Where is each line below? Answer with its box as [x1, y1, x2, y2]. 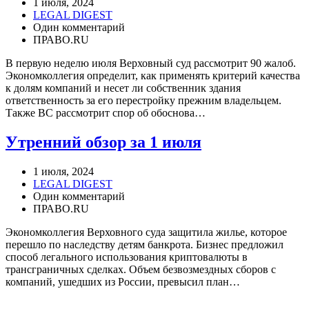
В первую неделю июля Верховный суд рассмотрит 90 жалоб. [6, 57, 296, 70]
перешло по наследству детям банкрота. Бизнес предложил [6, 239, 283, 251]
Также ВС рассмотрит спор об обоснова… [6, 107, 206, 119]
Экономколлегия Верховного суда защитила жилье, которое [6, 226, 287, 239]
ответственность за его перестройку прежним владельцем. [6, 94, 281, 107]
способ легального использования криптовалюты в [6, 251, 248, 263]
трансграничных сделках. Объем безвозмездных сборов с [6, 263, 276, 276]
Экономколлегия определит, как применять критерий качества [6, 70, 300, 82]
